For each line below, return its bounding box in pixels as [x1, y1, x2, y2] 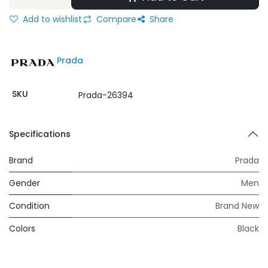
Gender [9, 177, 40, 189]
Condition [9, 200, 50, 212]
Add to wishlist [20, 13, 82, 25]
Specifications [9, 128, 71, 140]
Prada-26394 [78, 89, 133, 101]
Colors [9, 223, 35, 234]
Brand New [215, 200, 259, 212]
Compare [94, 13, 136, 25]
